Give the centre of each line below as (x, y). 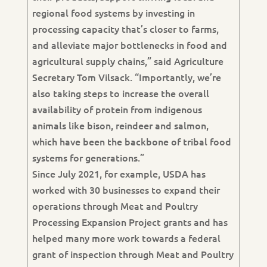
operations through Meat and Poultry (115, 206)
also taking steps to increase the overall (120, 93)
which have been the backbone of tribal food (131, 141)
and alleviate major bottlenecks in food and (129, 45)
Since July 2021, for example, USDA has (119, 173)
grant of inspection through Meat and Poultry (133, 254)
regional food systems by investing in (113, 13)
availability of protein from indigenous (117, 109)
